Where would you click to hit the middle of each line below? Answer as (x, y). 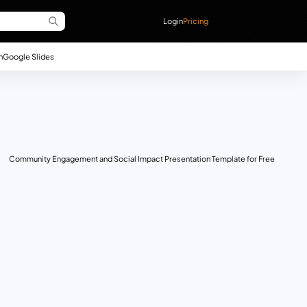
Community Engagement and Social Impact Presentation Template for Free (142, 158)
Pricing (196, 21)
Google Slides (28, 56)
